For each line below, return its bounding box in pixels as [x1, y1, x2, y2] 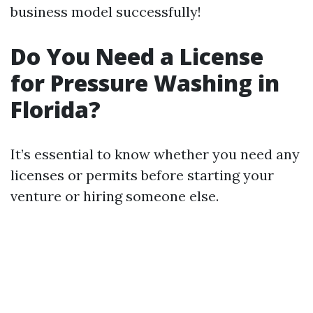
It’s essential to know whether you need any [10, 145, 300, 163]
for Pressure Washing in [10, 68, 279, 98]
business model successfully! [10, 3, 201, 20]
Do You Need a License [10, 41, 263, 71]
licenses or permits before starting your [10, 166, 274, 184]
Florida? [10, 94, 101, 124]
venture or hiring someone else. [10, 187, 219, 205]
